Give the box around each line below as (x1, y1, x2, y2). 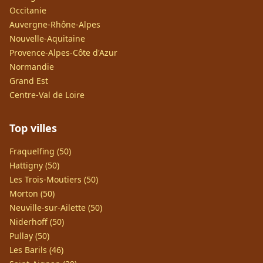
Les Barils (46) (9, 244, 63, 255)
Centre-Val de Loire (9, 89, 85, 100)
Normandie (9, 61, 54, 72)
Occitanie (9, 5, 46, 16)
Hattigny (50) (9, 160, 59, 171)
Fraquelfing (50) (9, 146, 71, 157)
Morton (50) (9, 188, 55, 199)
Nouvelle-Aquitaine (9, 33, 85, 44)
